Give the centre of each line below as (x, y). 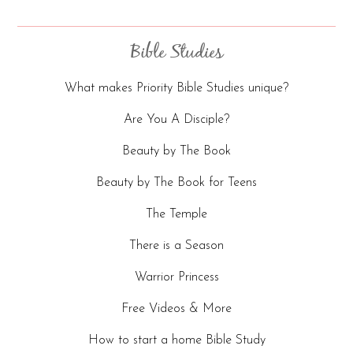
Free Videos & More (176, 309)
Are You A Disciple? (176, 120)
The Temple (176, 215)
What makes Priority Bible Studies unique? (176, 89)
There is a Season (176, 246)
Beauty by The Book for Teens (176, 183)
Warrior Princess (176, 278)
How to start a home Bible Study (176, 341)
